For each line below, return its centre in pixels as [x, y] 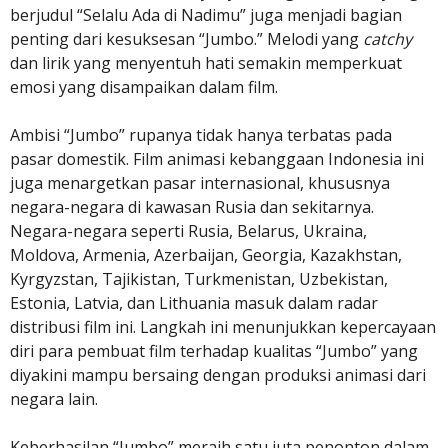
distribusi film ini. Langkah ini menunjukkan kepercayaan [223, 327]
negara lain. [54, 399]
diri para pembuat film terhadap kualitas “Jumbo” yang [214, 351]
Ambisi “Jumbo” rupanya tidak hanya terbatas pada [201, 135]
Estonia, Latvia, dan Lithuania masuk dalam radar [194, 303]
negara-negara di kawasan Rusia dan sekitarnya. [192, 207]
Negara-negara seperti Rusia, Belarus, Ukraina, [188, 231]
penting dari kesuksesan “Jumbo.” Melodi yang [186, 39]
